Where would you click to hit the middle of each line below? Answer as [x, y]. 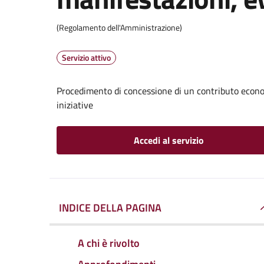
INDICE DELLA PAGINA [110, 208]
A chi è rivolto [109, 243]
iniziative [75, 105]
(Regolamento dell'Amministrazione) [119, 27]
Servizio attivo [86, 57]
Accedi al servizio [169, 140]
